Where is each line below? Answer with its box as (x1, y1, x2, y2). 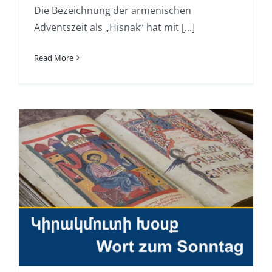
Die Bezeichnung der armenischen (33, 3, 191, 17)
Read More (33, 52, 73, 63)
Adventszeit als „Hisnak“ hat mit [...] (33, 20, 195, 34)
